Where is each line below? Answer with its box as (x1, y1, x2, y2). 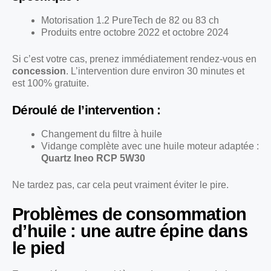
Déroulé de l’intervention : (12, 102, 161, 117)
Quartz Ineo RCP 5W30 (41, 152, 145, 163)
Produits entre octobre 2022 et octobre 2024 (41, 27, 229, 38)
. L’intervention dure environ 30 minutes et (66, 65, 244, 76)
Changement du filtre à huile (41, 128, 162, 139)
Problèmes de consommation (12, 204, 247, 224)
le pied (12, 238, 65, 258)
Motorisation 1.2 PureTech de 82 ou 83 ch (41, 15, 219, 25)
